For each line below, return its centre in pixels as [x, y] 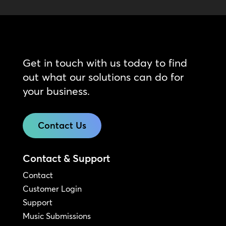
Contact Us [62, 125]
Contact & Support [66, 158]
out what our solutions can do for [103, 76]
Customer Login [52, 188]
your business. [56, 91]
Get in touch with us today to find [105, 62]
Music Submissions [56, 216]
